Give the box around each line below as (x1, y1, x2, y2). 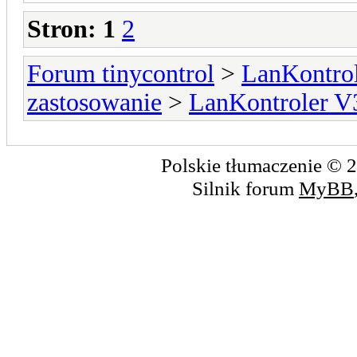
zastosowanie (27, 88, 162, 117)
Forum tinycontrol (27, 60, 214, 88)
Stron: (27, 15, 96, 44)
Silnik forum (192, 177, 299, 200)
